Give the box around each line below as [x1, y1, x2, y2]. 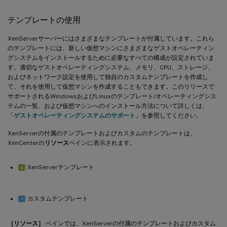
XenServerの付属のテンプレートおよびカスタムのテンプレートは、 [8, 129, 196, 137]
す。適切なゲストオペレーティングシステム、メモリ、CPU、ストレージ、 [8, 63, 214, 71]
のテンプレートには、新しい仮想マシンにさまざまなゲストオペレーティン [8, 44, 214, 52]
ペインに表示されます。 [69, 139, 136, 146]
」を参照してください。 [135, 111, 202, 119]
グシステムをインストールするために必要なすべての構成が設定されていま [8, 54, 214, 61]
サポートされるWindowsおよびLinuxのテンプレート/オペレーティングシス [8, 92, 216, 100]
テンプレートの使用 [8, 15, 81, 25]
